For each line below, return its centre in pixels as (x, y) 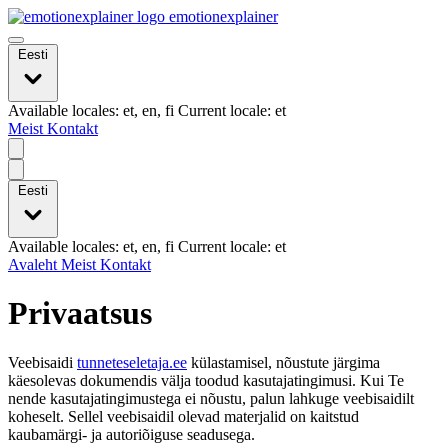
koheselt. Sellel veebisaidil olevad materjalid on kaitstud (183, 416)
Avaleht (34, 264)
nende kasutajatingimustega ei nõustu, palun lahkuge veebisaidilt (211, 398)
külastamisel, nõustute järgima (283, 362)
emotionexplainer (221, 16)
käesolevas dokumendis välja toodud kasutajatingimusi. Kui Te (206, 380)
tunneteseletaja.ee (132, 362)
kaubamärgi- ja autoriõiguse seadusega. (131, 434)
